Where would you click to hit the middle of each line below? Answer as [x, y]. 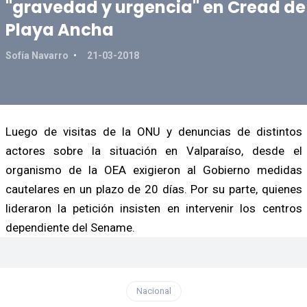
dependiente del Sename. [70, 227]
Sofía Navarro [38, 55]
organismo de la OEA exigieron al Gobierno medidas [153, 170]
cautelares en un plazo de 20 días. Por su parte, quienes [153, 189]
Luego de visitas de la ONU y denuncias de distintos [153, 131]
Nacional [153, 291]
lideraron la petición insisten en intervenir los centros [153, 208]
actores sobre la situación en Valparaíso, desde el [153, 150]
